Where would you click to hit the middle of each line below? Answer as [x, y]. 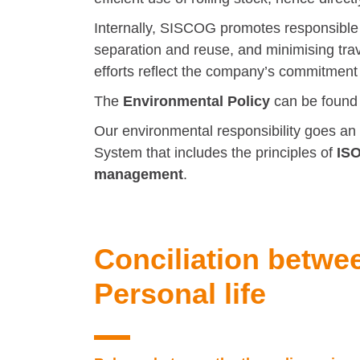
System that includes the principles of [215, 153]
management [139, 174]
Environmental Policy [196, 101]
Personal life [180, 294]
